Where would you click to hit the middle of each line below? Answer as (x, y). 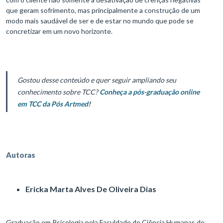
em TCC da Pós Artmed (53, 104)
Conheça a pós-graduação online (150, 92)
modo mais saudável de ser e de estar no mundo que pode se (100, 21)
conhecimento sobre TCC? (58, 92)
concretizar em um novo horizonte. (59, 31)
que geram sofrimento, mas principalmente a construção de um (103, 10)
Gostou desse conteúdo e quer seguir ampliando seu (97, 80)
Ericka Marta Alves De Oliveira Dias (92, 189)
